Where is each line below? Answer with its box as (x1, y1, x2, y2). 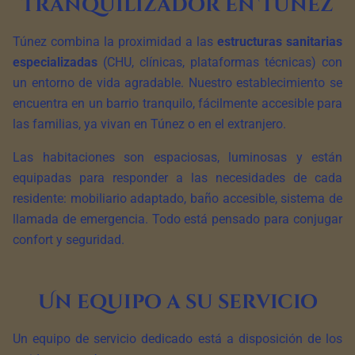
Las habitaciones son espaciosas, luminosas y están (13, 150, 342, 165)
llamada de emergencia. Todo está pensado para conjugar (13, 212, 342, 227)
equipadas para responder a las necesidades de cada (13, 170, 342, 185)
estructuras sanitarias (217, 34, 342, 49)
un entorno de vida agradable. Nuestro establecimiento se (13, 75, 342, 90)
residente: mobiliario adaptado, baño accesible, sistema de (13, 191, 342, 206)
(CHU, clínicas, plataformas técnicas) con (97, 55, 342, 70)
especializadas (13, 55, 97, 70)
